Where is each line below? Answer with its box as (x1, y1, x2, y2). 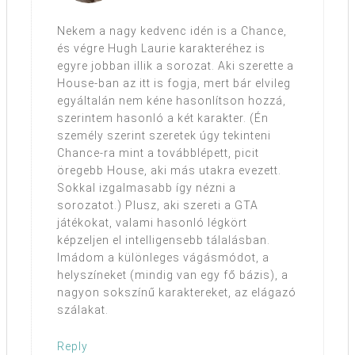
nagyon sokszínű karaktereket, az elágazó (57, 285, 296, 299)
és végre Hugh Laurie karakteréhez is (57, 41, 265, 55)
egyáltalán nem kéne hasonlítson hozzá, (57, 94, 286, 107)
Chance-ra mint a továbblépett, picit (57, 146, 259, 159)
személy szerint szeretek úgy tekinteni (57, 128, 271, 142)
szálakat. (57, 303, 109, 316)
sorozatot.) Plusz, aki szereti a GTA (57, 198, 258, 212)
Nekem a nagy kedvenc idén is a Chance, (57, 24, 287, 37)
